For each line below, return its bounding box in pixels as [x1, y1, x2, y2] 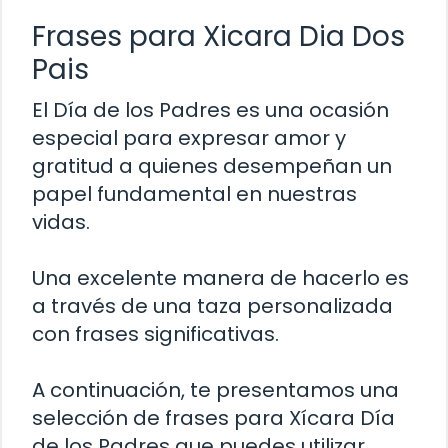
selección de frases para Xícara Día [32, 403, 395, 432]
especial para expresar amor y [32, 123, 346, 152]
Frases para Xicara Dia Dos [32, 16, 405, 56]
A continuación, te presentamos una [32, 375, 399, 404]
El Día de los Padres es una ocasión [32, 95, 389, 124]
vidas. [32, 207, 90, 236]
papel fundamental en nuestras [32, 179, 357, 208]
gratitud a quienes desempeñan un [32, 151, 392, 180]
